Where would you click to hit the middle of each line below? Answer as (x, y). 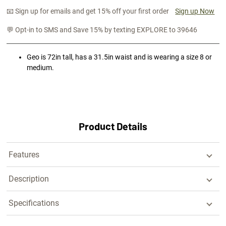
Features (24, 154)
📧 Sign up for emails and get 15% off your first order (89, 11)
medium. (41, 68)
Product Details (113, 126)
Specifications (34, 203)
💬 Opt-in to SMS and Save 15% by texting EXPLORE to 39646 (103, 30)
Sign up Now (195, 11)
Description (29, 179)
